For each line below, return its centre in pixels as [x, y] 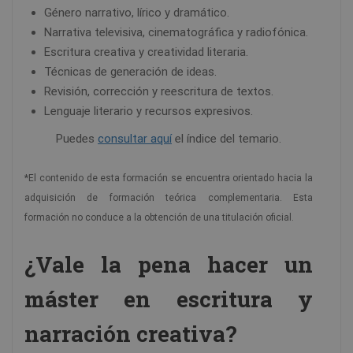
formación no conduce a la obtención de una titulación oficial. [159, 218]
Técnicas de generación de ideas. [130, 72]
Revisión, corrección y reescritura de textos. [159, 92]
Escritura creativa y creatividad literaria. [146, 52]
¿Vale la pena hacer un [169, 265]
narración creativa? [130, 334]
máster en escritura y [169, 299]
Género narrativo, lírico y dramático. [137, 13]
